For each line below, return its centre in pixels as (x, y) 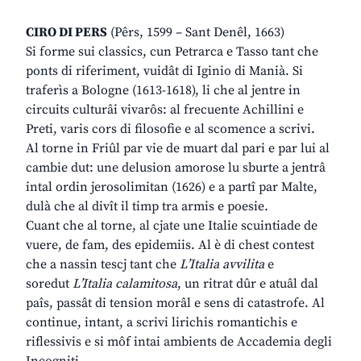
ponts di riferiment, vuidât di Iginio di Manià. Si (164, 71)
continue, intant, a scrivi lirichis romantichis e (162, 323)
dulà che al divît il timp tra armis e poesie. (147, 207)
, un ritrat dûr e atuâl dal (248, 284)
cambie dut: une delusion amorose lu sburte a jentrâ (176, 168)
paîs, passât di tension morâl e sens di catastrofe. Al (175, 303)
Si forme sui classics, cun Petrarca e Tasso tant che (172, 52)
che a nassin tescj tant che (103, 265)
